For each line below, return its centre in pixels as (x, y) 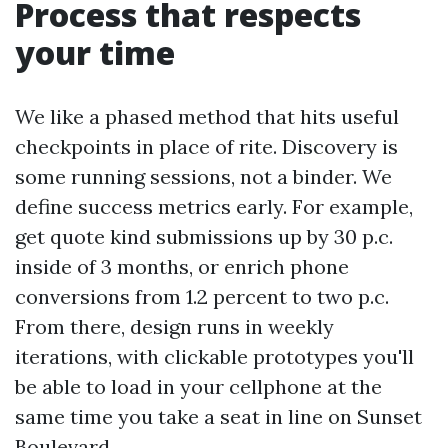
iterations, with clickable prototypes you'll (214, 356)
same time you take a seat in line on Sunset (218, 416)
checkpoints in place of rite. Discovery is (206, 146)
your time (95, 52)
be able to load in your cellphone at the (198, 386)
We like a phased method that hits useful (207, 116)
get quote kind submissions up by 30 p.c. (204, 236)
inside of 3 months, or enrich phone (182, 266)
